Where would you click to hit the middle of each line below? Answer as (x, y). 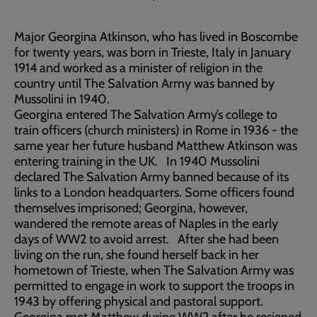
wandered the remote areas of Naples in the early (146, 224)
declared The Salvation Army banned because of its (151, 177)
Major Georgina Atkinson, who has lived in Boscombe (156, 37)
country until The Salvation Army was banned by (144, 83)
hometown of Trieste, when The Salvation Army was (154, 270)
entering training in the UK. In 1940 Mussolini (137, 161)
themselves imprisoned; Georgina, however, (131, 208)
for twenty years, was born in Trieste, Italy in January (152, 52)
